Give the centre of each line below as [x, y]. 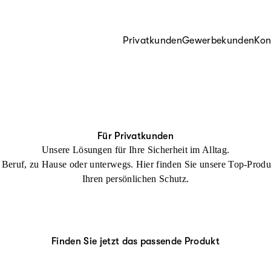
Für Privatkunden [135, 136]
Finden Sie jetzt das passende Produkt [135, 241]
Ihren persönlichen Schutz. [135, 179]
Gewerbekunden [218, 40]
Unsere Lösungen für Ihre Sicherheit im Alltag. [135, 150]
